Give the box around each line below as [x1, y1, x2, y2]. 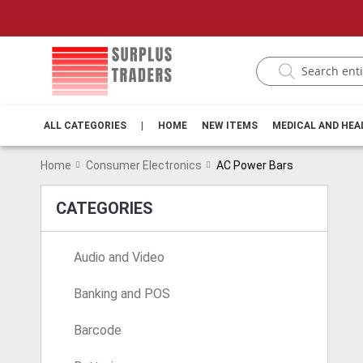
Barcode [74, 322, 122, 338]
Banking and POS [74, 286, 170, 301]
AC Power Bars [216, 159, 293, 172]
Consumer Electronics [86, 159, 202, 172]
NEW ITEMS [202, 120, 258, 131]
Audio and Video [74, 250, 164, 265]
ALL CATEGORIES [44, 120, 126, 131]
